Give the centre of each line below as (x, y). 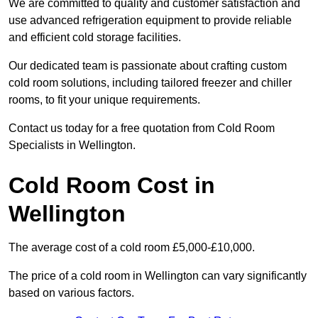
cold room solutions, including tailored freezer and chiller (150, 83)
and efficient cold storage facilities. (95, 38)
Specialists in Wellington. (72, 146)
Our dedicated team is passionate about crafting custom (148, 66)
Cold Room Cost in (112, 186)
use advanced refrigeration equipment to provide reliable (150, 21)
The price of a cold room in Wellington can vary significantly (158, 276)
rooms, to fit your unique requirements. (104, 100)
